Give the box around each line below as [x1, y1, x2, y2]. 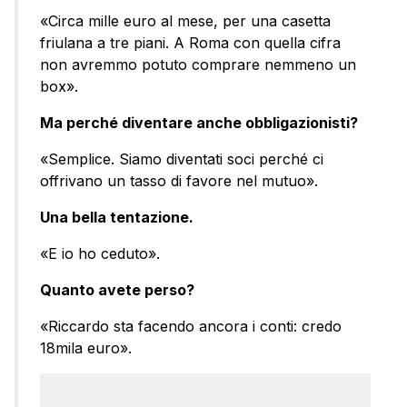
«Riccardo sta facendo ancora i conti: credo [40, 316, 342, 335]
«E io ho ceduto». [40, 243, 160, 263]
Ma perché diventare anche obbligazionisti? [40, 113, 358, 132]
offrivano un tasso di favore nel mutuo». [40, 171, 318, 190]
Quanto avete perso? [40, 280, 194, 299]
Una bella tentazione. [40, 207, 194, 226]
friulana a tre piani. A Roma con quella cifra [40, 33, 341, 52]
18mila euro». [40, 338, 132, 357]
